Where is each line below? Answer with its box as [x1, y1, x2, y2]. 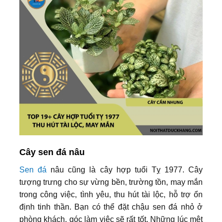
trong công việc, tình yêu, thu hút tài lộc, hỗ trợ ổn [19, 190, 203, 199]
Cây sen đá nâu [19, 147, 85, 158]
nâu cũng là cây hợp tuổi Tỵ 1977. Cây [47, 166, 203, 174]
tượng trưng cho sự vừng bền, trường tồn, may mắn [19, 178, 203, 187]
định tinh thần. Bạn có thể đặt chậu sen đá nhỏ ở [19, 203, 203, 212]
